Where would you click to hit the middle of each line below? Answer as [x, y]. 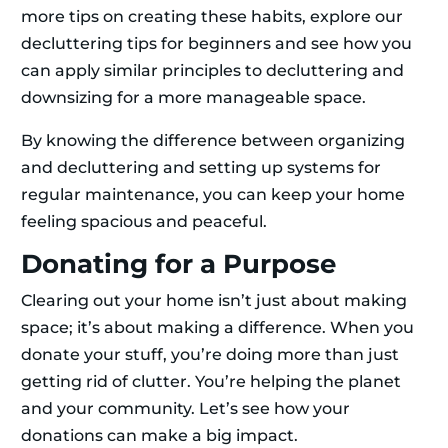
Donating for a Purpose [178, 264]
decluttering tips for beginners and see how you [216, 44]
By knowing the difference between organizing [213, 141]
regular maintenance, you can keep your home [213, 195]
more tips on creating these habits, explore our [212, 17]
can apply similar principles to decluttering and [212, 71]
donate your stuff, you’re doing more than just [210, 355]
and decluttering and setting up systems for [201, 168]
